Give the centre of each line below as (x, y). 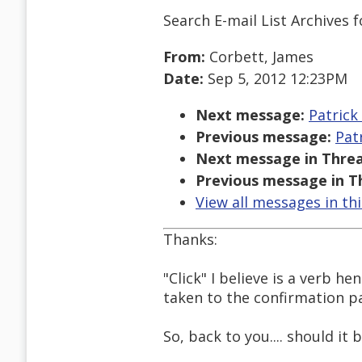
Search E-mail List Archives (256, 20)
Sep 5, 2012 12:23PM (276, 79)
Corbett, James (259, 57)
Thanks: (190, 240)
